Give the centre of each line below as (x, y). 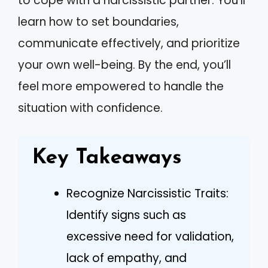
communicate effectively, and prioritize (129, 43)
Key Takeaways (107, 158)
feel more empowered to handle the (121, 86)
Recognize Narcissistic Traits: (147, 193)
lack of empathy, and (127, 258)
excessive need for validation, (150, 236)
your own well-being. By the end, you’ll (124, 65)
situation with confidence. (90, 108)
